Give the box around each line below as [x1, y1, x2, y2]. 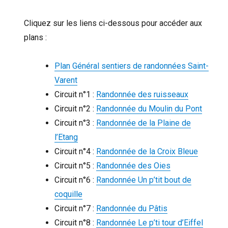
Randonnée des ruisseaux [96, 89, 188, 99]
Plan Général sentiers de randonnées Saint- [54, 61, 209, 71]
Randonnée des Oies [96, 160, 170, 170]
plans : [23, 32, 47, 42]
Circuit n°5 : [54, 160, 96, 170]
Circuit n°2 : [54, 103, 96, 113]
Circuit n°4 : [54, 146, 96, 156]
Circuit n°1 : [54, 89, 96, 99]
